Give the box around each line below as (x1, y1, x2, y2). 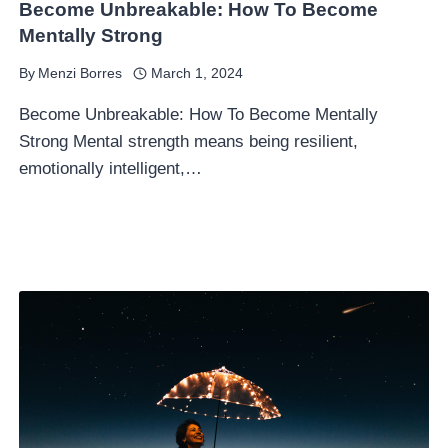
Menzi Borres (38, 66, 123, 81)
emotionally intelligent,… (19, 159, 203, 178)
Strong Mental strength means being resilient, (19, 132, 359, 151)
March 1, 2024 (150, 66, 243, 81)
